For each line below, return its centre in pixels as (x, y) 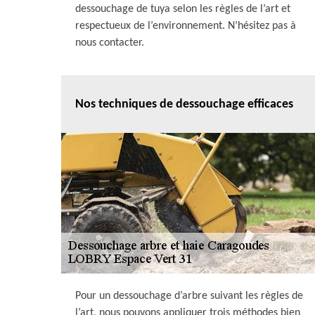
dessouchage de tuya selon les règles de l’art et (183, 9)
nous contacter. (110, 43)
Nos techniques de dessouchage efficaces (184, 104)
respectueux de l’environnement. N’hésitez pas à (186, 26)
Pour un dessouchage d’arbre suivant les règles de (189, 296)
